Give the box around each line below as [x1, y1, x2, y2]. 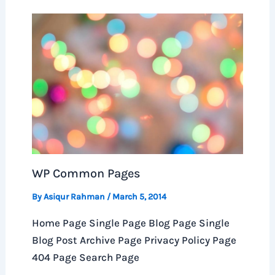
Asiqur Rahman [43, 191, 107, 202]
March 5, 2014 [112, 191, 166, 202]
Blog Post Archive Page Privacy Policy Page [31, 233, 236, 246]
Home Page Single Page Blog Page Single [31, 216, 230, 229]
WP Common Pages [31, 166, 141, 180]
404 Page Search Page [31, 250, 139, 263]
